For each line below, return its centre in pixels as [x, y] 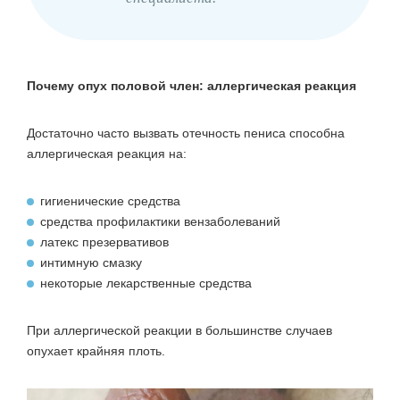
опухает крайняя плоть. [96, 350]
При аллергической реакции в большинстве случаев [179, 330]
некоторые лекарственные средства [146, 283]
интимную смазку [91, 262]
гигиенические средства [110, 200]
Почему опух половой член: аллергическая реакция [192, 85]
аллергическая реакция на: [107, 153]
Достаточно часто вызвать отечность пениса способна [186, 133]
